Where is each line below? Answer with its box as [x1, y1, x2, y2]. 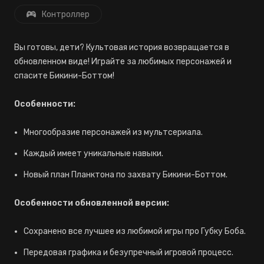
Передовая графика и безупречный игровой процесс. [24, 247, 233, 258]
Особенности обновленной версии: [14, 198, 169, 208]
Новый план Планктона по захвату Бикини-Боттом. [24, 170, 227, 180]
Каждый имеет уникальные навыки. [24, 148, 163, 159]
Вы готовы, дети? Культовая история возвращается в [14, 42, 229, 52]
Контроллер [42, 9, 90, 19]
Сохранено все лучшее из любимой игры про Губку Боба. [24, 226, 246, 236]
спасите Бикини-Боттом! [14, 71, 114, 81]
